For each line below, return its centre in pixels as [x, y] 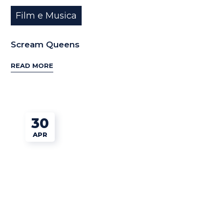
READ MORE [32, 66]
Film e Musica [46, 15]
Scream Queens [45, 44]
